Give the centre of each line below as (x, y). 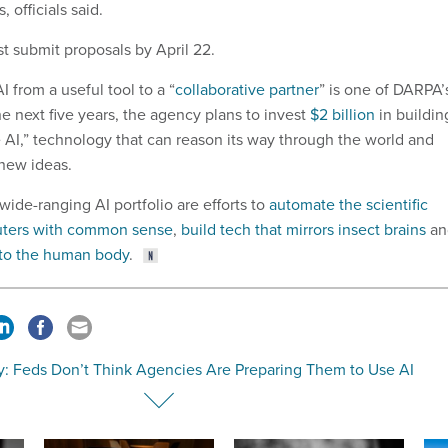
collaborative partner (247, 88)
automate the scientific (348, 203)
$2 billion (342, 113)
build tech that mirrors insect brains (303, 228)
